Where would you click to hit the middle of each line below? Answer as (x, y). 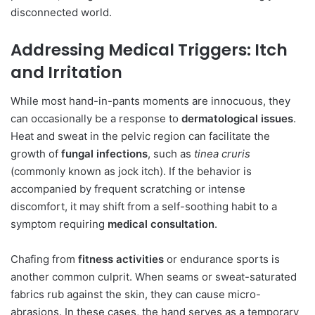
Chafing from (44, 259)
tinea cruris (222, 153)
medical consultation (161, 224)
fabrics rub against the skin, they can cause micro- (136, 294)
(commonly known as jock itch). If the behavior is (131, 171)
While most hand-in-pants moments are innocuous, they (150, 101)
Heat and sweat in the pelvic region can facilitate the (140, 136)
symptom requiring (59, 224)
